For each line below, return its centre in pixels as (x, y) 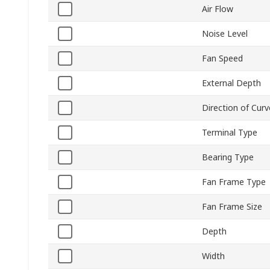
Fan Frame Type (234, 182)
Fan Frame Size (232, 207)
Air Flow (218, 9)
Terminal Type (230, 133)
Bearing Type (228, 157)
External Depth (231, 83)
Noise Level (225, 34)
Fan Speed (222, 58)
